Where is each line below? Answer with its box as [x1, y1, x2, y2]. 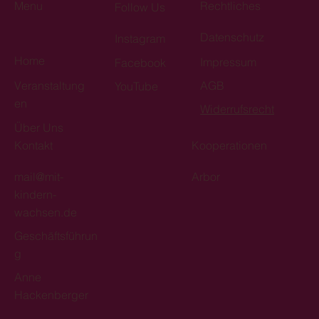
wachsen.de [14, 205, 77, 220]
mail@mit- [14, 169, 63, 184]
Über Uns [14, 120, 63, 135]
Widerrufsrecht [200, 101, 275, 116]
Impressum [200, 54, 257, 69]
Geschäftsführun [14, 229, 98, 244]
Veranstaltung [14, 78, 85, 93]
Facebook [115, 56, 167, 70]
